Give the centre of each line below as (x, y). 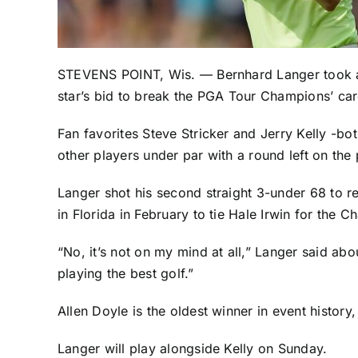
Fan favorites (100, 134)
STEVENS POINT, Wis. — (137, 75)
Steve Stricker (186, 134)
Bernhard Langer (268, 75)
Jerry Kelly (293, 134)
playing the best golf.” (126, 274)
